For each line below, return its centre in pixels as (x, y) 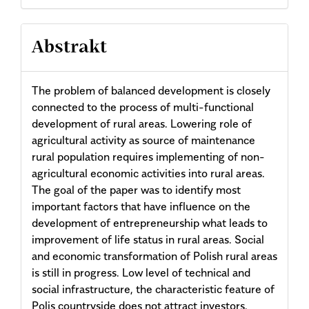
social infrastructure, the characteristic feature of (153, 289)
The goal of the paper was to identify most (136, 190)
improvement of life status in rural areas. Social (148, 240)
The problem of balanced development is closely (151, 91)
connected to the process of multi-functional (143, 107)
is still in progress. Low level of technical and (141, 273)
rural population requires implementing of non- (148, 157)
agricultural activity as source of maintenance (143, 140)
